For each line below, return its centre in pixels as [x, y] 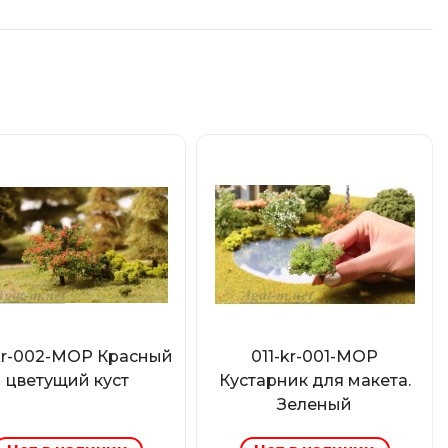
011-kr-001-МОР [314, 356]
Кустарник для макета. [314, 380]
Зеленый [314, 404]
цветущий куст [67, 380]
